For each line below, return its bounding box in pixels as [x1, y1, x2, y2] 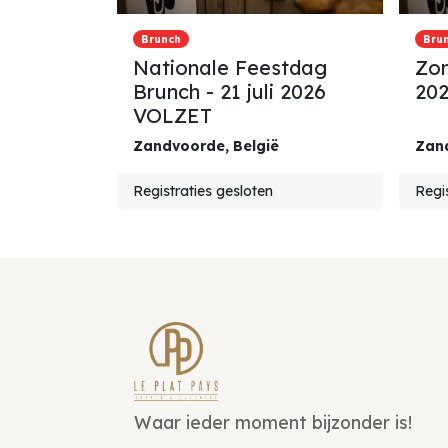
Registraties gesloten [133, 182, 273, 200]
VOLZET [133, 103, 212, 128]
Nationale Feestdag [133, 55, 327, 80]
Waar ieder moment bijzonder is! [134, 411, 418, 434]
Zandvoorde [133, 137, 225, 155]
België [233, 137, 279, 155]
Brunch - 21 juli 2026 [133, 79, 326, 104]
